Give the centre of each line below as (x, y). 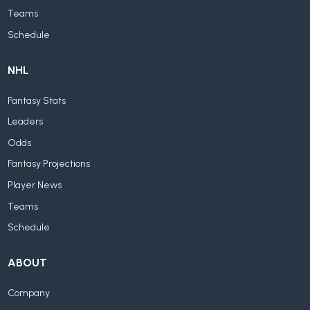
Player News (35, 185)
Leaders (26, 122)
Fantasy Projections (49, 164)
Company (29, 293)
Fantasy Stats (37, 100)
